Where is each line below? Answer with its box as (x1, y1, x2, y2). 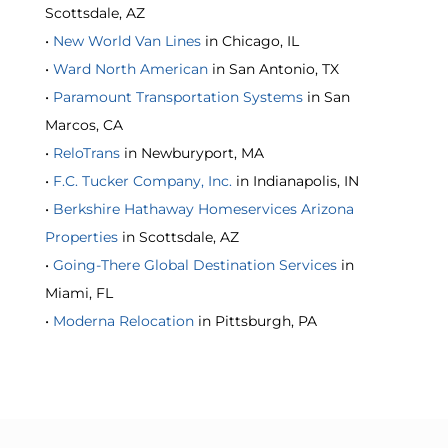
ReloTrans (52, 145, 120, 162)
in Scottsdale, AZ (117, 229, 239, 246)
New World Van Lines (52, 33, 201, 50)
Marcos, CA (44, 117, 123, 134)
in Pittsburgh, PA (193, 313, 317, 330)
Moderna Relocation (52, 313, 194, 330)
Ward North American (52, 61, 208, 78)
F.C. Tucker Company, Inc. (52, 173, 232, 190)
